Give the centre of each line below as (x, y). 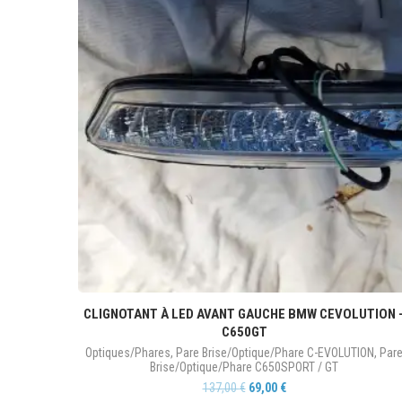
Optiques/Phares (128, 353)
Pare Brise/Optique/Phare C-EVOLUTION (275, 353)
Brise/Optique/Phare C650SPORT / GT (244, 367)
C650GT (244, 332)
